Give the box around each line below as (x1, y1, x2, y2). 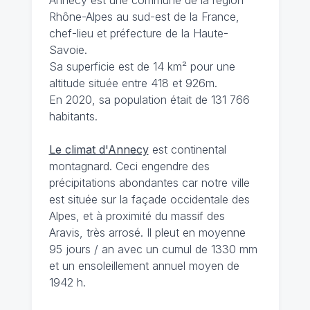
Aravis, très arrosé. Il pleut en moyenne (48, 225, 246, 239)
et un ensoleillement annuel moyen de (48, 258, 239, 273)
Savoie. (48, 42, 87, 57)
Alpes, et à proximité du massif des (48, 208, 225, 223)
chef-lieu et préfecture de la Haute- (48, 26, 228, 40)
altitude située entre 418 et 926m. (48, 75, 217, 90)
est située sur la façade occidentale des (48, 192, 250, 206)
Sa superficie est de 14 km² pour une (48, 59, 235, 73)
